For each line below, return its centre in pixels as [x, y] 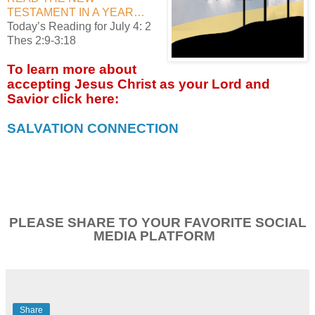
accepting [41, 84]
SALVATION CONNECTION [93, 128]
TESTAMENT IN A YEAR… [76, 12]
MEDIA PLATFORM [154, 236]
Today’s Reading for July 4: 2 [79, 26]
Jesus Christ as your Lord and [172, 84]
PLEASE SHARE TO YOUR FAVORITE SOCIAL [157, 222]
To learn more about [72, 69]
